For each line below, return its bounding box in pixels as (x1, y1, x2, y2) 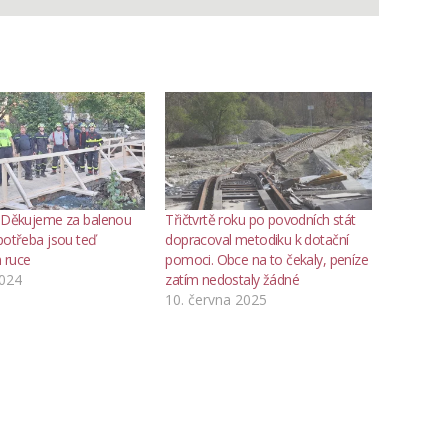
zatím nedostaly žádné (165, 270, 300, 290)
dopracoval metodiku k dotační (165, 230, 349, 250)
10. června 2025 (165, 290, 268, 310)
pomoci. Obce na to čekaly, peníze (165, 250, 369, 270)
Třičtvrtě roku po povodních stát (165, 210, 356, 230)
